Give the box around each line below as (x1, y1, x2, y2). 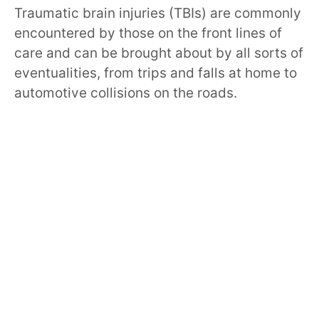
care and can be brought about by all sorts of (14, 44, 303, 61)
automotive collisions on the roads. (14, 84, 237, 101)
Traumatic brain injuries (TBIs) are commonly (14, 4, 301, 21)
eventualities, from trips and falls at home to (14, 64, 297, 81)
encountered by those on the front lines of (14, 24, 282, 41)
